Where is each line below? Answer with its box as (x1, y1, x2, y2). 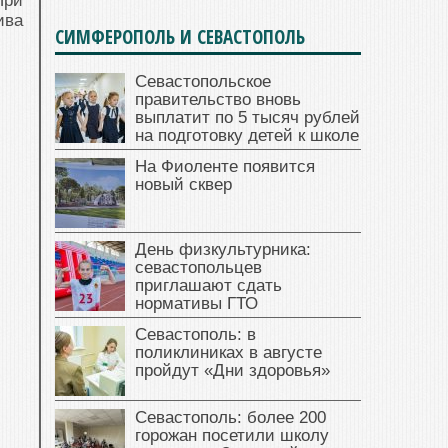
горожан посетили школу (135, 426, 329, 446)
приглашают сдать (135, 276, 282, 296)
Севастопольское (135, 72, 271, 92)
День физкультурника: (135, 240, 311, 260)
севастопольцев (135, 258, 262, 278)
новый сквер (135, 175, 232, 195)
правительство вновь (135, 90, 301, 110)
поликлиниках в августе (135, 343, 322, 363)
